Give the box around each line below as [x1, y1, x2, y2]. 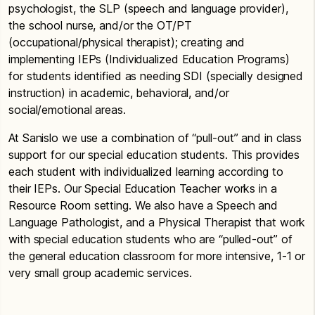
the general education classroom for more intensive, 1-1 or [8, 248, 306, 263]
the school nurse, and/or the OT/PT [8, 18, 192, 32]
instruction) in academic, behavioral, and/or [8, 85, 229, 100]
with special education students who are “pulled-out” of [8, 231, 292, 246]
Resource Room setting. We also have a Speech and [8, 198, 278, 212]
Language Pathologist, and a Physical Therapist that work [8, 214, 306, 229]
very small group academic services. [8, 265, 192, 280]
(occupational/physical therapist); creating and [8, 34, 245, 49]
